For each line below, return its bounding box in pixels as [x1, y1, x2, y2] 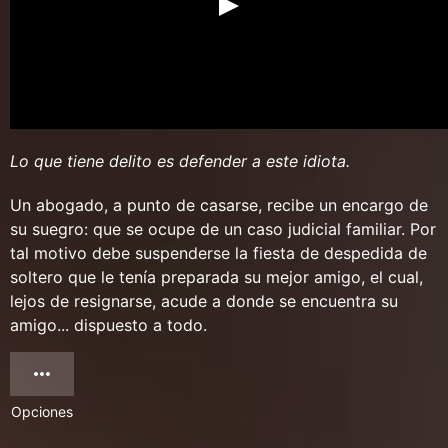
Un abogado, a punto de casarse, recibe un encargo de [10, 195, 428, 216]
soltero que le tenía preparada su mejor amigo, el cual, [10, 267, 423, 288]
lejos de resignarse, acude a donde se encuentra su [10, 291, 398, 312]
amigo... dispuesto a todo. [10, 315, 207, 336]
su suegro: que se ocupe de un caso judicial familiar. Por [10, 219, 436, 240]
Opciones [11, 403, 73, 421]
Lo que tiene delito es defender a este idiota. [10, 151, 350, 172]
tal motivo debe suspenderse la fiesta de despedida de [10, 243, 427, 264]
